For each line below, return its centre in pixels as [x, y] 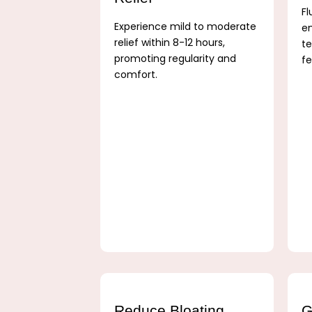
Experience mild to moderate [186, 26]
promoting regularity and [175, 58]
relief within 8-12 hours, [170, 42]
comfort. [136, 74]
